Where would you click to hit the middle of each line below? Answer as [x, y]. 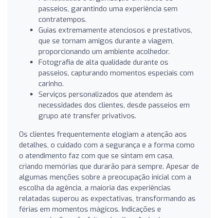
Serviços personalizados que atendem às [106, 94]
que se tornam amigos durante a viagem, [106, 41]
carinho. [51, 83]
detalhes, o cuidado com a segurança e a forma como [107, 145]
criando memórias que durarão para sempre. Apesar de [109, 166]
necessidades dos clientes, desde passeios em [114, 105]
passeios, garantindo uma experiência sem [108, 9]
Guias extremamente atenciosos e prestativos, [115, 30]
